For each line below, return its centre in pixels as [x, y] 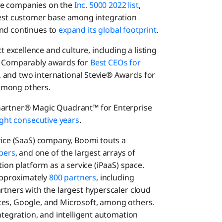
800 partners [72, 178]
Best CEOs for [115, 63]
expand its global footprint [108, 30]
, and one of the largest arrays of [75, 153]
